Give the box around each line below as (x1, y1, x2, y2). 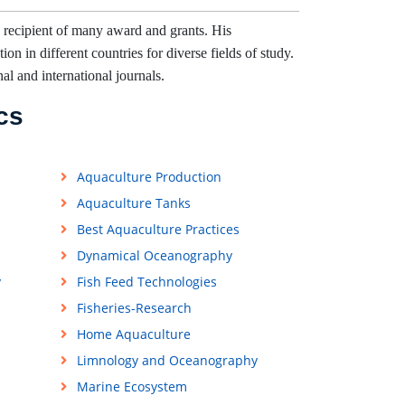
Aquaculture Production (76, 168, 221, 186)
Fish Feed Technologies (76, 273, 217, 291)
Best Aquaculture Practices (76, 221, 240, 239)
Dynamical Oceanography (76, 247, 232, 265)
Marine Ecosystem (76, 378, 187, 396)
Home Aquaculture (76, 325, 191, 344)
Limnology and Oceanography (76, 352, 258, 370)
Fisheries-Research (76, 299, 192, 317)
